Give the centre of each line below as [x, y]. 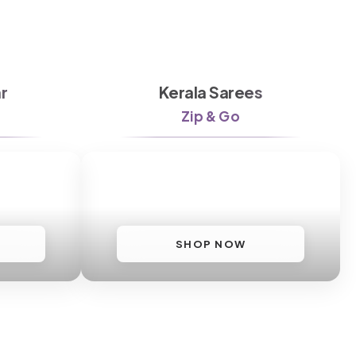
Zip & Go [211, 116]
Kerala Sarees [211, 91]
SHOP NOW [211, 244]
